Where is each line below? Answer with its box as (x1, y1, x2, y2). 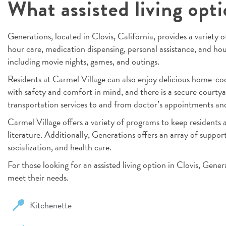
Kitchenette (29, 198, 72, 212)
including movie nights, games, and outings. (8, 54, 159, 68)
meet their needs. (8, 170, 69, 184)
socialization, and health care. (8, 140, 111, 154)
